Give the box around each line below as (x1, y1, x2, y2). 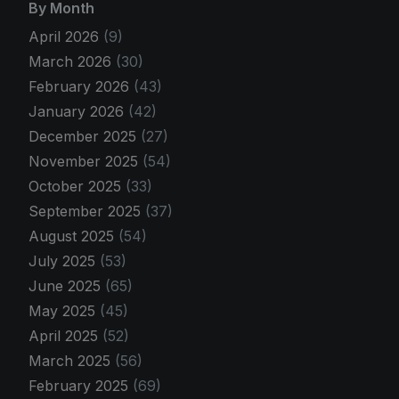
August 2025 (28, 226, 118, 245)
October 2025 (28, 176, 126, 195)
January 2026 (28, 102, 128, 120)
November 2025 (28, 151, 142, 170)
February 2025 (28, 376, 133, 395)
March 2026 (28, 52, 116, 70)
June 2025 (28, 276, 105, 295)
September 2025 (28, 201, 145, 220)
